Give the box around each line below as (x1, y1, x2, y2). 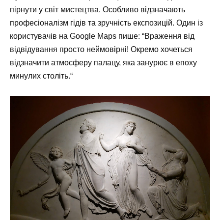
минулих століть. (10, 71, 70, 80)
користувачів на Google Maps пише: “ (10, 31, 144, 40)
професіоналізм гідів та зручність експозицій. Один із (10, 18, 203, 27)
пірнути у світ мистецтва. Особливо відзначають (10, 5, 185, 14)
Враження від (144, 31, 194, 40)
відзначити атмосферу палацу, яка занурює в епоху (10, 58, 197, 67)
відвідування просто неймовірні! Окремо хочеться (10, 45, 192, 54)
